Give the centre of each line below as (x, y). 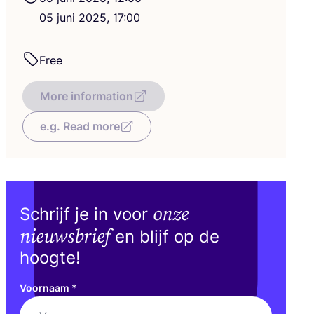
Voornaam (46, 287)
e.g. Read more (80, 126)
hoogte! (53, 257)
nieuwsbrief (65, 237)
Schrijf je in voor (86, 214)
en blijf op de (165, 236)
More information (87, 96)
